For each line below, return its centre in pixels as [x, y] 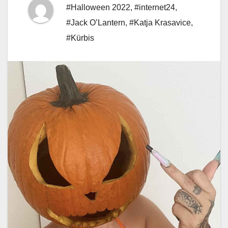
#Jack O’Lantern [96, 23]
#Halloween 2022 [98, 8]
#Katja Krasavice [160, 23]
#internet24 [155, 8]
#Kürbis [80, 38]
